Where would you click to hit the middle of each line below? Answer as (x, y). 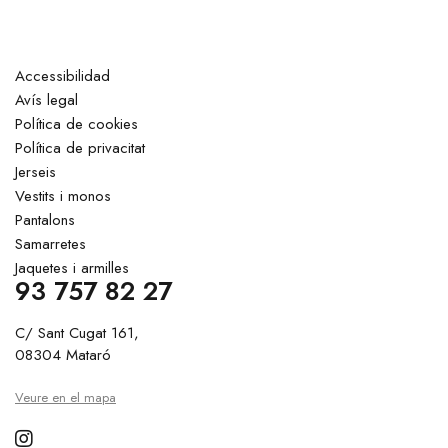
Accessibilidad (62, 76)
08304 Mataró (63, 355)
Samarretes (50, 244)
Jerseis (35, 172)
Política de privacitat (80, 148)
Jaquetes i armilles (72, 268)
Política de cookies (76, 124)
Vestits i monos (63, 196)
